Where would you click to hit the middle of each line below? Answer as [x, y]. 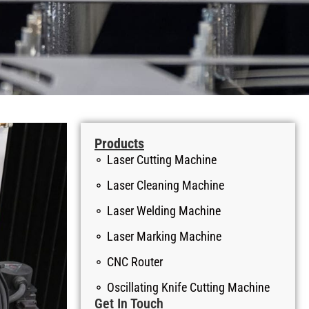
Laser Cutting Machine [161, 160]
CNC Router [134, 262]
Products [119, 143]
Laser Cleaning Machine [165, 185]
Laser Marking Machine [164, 236]
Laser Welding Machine [163, 211]
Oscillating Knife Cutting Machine [188, 287]
